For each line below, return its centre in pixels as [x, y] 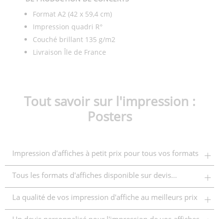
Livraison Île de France [69, 52]
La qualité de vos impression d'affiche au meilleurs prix [105, 197]
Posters [109, 117]
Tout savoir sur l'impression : [109, 101]
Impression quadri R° [67, 27]
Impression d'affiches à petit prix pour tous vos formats [105, 153]
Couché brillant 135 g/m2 [74, 40]
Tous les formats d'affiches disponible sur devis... [95, 175]
